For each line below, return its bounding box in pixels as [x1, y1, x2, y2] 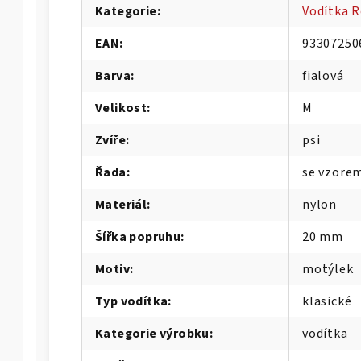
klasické [302, 293, 352, 310]
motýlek [302, 260, 354, 278]
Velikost [95, 99, 147, 117]
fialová [302, 67, 344, 85]
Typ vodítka [95, 293, 168, 310]
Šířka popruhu [95, 228, 181, 246]
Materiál [95, 196, 147, 214]
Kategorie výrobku [95, 325, 210, 342]
